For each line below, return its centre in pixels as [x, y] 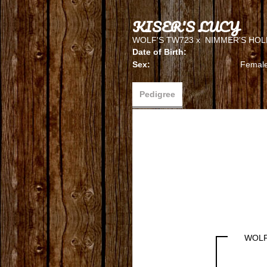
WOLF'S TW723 [163, 40]
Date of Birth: [159, 52]
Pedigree [157, 94]
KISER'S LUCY [186, 27]
